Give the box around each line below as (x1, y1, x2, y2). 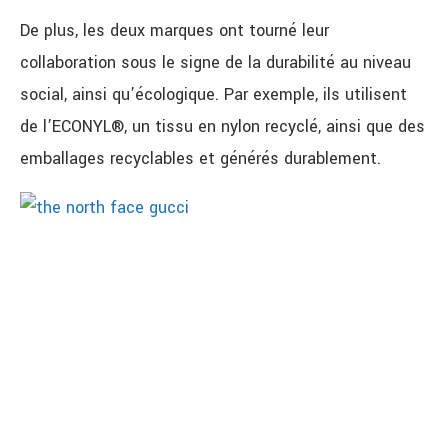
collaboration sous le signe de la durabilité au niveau (20, 51, 411, 75)
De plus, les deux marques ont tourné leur (20, 19, 329, 43)
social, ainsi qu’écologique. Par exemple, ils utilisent (20, 83, 407, 107)
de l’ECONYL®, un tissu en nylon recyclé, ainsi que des (20, 115, 425, 139)
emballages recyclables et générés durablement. (20, 147, 381, 171)
